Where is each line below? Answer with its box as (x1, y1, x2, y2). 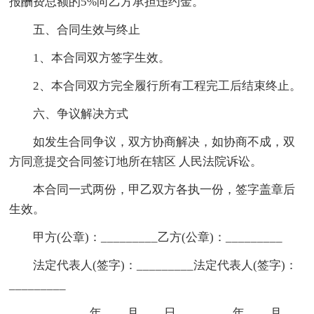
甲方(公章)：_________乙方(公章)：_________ (9, 230, 283, 244)
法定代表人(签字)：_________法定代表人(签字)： (9, 258, 298, 272)
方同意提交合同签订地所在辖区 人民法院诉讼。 (9, 154, 263, 168)
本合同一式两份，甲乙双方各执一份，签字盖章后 (9, 182, 296, 196)
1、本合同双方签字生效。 (9, 50, 171, 64)
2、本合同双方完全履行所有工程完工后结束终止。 (9, 78, 302, 93)
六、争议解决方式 (9, 107, 129, 121)
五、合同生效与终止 (9, 22, 141, 36)
